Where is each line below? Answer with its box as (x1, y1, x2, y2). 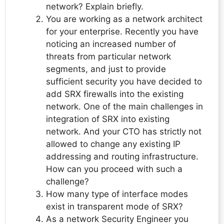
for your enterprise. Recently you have (46, 26, 198, 37)
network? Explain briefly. (46, 1, 143, 12)
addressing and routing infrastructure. (46, 151, 198, 162)
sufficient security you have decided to (46, 76, 202, 87)
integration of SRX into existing (46, 114, 169, 124)
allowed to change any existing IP (46, 139, 180, 149)
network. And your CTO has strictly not (46, 126, 201, 137)
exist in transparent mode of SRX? (46, 201, 183, 212)
